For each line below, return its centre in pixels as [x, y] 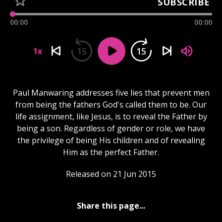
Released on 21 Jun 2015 [111, 174]
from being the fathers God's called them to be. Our [111, 104]
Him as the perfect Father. [111, 152]
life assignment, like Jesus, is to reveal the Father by [111, 116]
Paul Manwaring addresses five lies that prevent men [111, 92]
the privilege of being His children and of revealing [111, 140]
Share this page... [111, 205]
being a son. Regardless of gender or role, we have [111, 128]
